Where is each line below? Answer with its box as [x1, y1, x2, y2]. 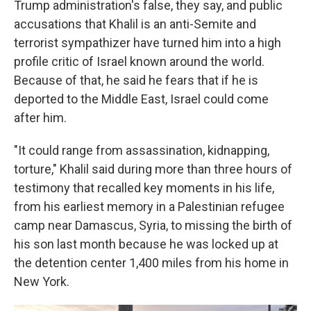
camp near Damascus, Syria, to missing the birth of [14, 218, 292, 233]
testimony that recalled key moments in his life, [14, 180, 274, 195]
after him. [14, 110, 67, 125]
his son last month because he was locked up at [14, 237, 278, 251]
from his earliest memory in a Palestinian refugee [14, 199, 285, 214]
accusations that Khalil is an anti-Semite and [14, 17, 256, 31]
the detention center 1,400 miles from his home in [14, 255, 289, 270]
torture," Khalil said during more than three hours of [14, 162, 292, 176]
